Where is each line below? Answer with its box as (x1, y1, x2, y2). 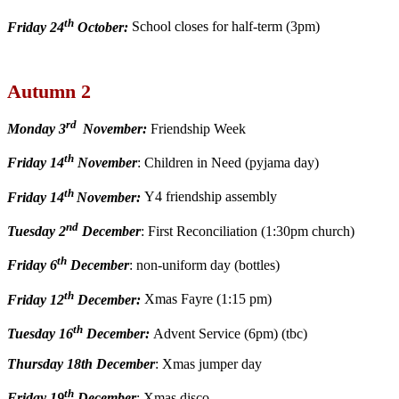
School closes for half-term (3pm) (128, 19, 320, 35)
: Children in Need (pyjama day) (137, 155, 319, 171)
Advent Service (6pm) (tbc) (150, 325, 307, 341)
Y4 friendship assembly (144, 189, 277, 205)
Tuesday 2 (7, 223, 66, 239)
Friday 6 (7, 257, 57, 273)
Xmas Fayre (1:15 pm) (141, 291, 272, 307)
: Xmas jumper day (155, 355, 262, 371)
